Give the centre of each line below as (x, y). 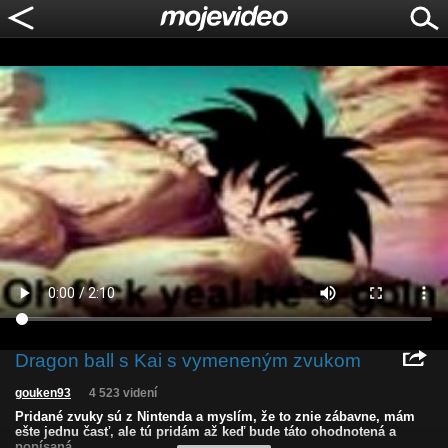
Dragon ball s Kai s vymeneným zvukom (188, 361)
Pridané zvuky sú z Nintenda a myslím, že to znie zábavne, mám (215, 417)
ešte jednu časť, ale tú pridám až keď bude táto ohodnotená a (205, 432)
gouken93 (43, 393)
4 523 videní (123, 393)
